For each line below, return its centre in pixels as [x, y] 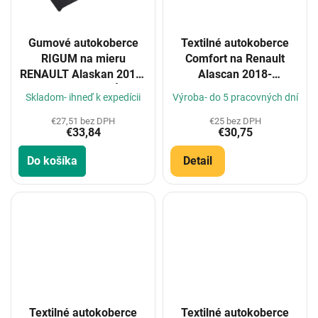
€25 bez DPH [235, 121]
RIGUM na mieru [83, 59]
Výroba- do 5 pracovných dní [235, 98]
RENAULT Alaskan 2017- [83, 75]
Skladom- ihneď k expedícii [83, 98]
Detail [198, 161]
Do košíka [52, 161]
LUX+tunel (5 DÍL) [83, 90]
